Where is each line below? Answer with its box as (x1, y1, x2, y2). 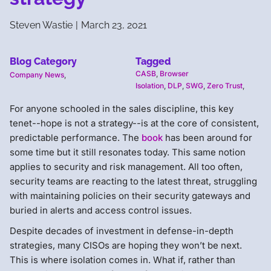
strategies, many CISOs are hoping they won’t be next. (10, 239, 242, 251)
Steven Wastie (10, 19, 73, 31)
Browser (160, 68, 189, 78)
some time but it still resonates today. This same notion (10, 146, 246, 158)
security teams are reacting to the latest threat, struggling (10, 175, 257, 187)
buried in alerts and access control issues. (10, 204, 192, 216)
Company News (10, 70, 64, 79)
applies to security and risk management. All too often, (10, 160, 243, 172)
